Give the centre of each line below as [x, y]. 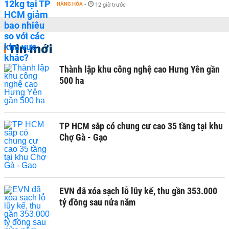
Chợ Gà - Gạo [83, 137]
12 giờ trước [110, 5]
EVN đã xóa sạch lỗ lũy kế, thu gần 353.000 [138, 191]
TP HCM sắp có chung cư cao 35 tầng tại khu [141, 126]
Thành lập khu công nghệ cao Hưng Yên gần [140, 69]
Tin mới [30, 48]
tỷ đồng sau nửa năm [97, 202]
